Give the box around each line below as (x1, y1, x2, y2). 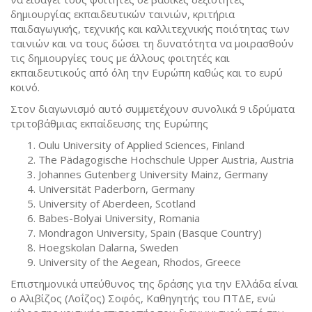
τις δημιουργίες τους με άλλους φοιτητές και (10, 50, 230, 65)
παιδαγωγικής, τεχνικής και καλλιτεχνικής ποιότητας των (10, 21, 290, 36)
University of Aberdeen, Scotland (38, 196, 196, 210)
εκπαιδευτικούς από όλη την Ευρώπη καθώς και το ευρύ (10, 65, 283, 79)
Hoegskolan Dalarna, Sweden (38, 240, 178, 254)
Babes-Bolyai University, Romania (38, 210, 200, 225)
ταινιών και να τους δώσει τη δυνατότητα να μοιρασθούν (10, 36, 294, 50)
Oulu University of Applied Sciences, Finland (38, 137, 244, 152)
